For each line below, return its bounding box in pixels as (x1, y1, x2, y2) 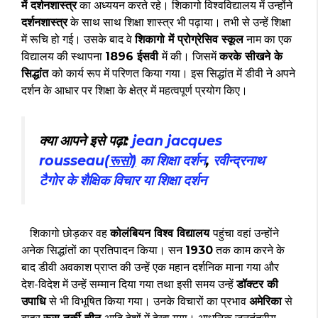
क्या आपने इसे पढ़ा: (39, 132, 132, 150)
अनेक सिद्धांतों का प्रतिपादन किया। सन (21, 243, 185, 257)
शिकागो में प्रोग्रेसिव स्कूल (135, 33, 243, 47)
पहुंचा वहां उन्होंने (213, 226, 279, 240)
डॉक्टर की (236, 277, 278, 291)
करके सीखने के (219, 50, 283, 64)
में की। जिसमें (162, 50, 219, 64)
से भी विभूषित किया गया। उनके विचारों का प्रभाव (49, 294, 249, 308)
